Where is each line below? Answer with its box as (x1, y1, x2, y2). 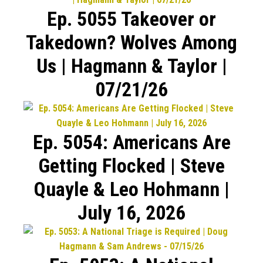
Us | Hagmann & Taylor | (36, 53, 227, 77)
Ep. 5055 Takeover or (47, 6, 216, 31)
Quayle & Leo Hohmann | (33, 177, 230, 201)
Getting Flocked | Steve (38, 153, 225, 177)
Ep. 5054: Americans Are (32, 130, 231, 154)
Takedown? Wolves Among (26, 30, 237, 54)
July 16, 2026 (77, 200, 186, 224)
